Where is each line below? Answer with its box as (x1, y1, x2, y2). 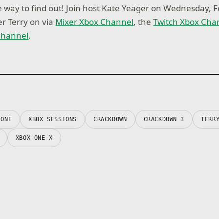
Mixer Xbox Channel (55, 16, 134, 28)
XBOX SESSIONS (28, 115, 77, 123)
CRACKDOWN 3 (143, 115, 185, 123)
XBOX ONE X (15, 134, 53, 141)
